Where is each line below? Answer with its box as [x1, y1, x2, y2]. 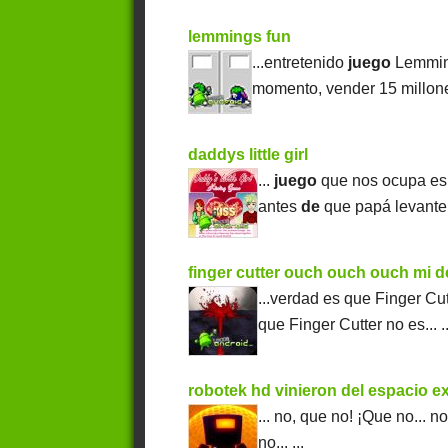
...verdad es [258, 290, 345, 308]
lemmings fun [188, 28, 292, 46]
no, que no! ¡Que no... [274, 408, 431, 426]
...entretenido [252, 54, 349, 72]
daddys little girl [188, 146, 309, 164]
